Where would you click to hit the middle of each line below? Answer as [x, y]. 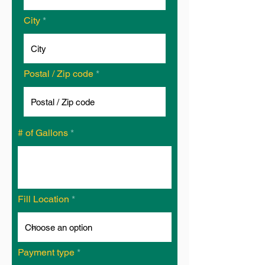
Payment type [46, 252]
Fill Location [43, 199]
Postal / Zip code [59, 74]
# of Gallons [43, 133]
